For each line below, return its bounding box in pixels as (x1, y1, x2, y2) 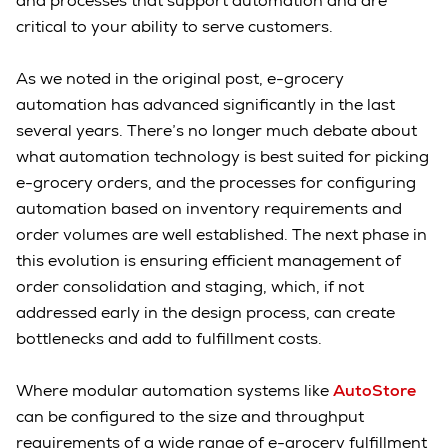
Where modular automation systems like (16, 380, 333, 402)
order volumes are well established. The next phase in (16, 224, 427, 246)
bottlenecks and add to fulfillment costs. (16, 328, 326, 350)
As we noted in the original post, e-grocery (16, 68, 344, 90)
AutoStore (333, 380, 416, 402)
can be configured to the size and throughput (16, 406, 364, 428)
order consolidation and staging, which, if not (16, 276, 364, 298)
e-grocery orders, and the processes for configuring (16, 172, 416, 194)
